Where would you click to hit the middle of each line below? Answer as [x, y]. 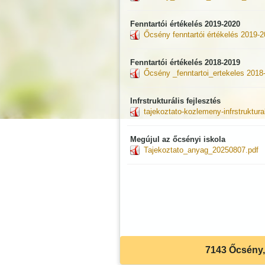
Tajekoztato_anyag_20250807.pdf [201, 150]
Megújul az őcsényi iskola [177, 139]
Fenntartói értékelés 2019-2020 [185, 24]
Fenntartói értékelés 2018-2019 [185, 62]
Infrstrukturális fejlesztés [175, 101]
